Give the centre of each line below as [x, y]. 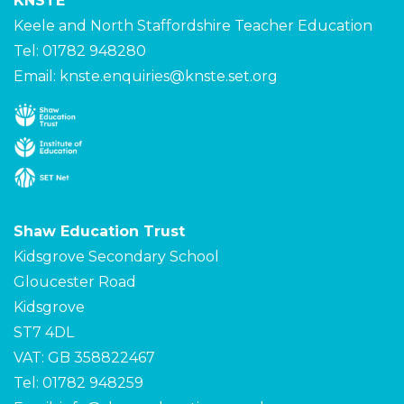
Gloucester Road [75, 281]
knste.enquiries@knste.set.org [169, 76]
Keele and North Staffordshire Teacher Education [193, 25]
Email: [37, 76]
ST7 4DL [44, 332]
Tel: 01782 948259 [78, 382]
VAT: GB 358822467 [84, 357]
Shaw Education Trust [99, 231]
